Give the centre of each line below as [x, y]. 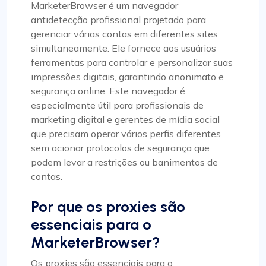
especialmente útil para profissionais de [117, 105]
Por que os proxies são [108, 207]
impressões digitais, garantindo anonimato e [127, 77]
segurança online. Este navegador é [108, 91]
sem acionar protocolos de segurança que [120, 148]
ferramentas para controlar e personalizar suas [132, 63]
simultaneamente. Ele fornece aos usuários [123, 48]
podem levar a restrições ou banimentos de [124, 162]
